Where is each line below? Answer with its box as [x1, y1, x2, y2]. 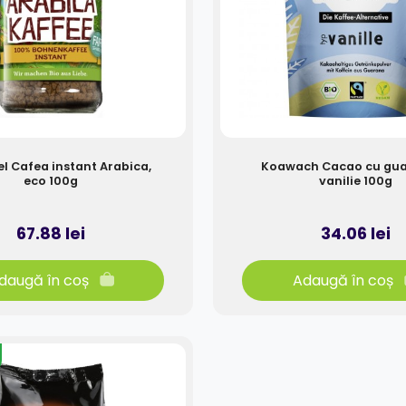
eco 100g [24, 173, 78, 189]
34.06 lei [320, 222, 391, 245]
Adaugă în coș [292, 269, 393, 291]
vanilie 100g [318, 173, 392, 189]
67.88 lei [16, 222, 85, 245]
